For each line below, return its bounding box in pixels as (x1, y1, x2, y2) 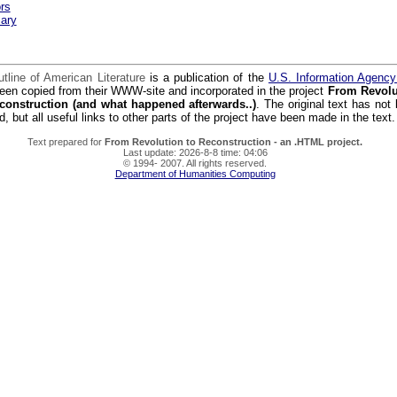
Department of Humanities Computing (114, 167, 276, 179)
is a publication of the (144, 71, 269, 85)
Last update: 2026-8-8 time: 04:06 (122, 146, 268, 158)
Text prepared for (27, 136, 105, 147)
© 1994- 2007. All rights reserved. (123, 157, 268, 168)
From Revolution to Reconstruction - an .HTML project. (105, 136, 363, 147)
